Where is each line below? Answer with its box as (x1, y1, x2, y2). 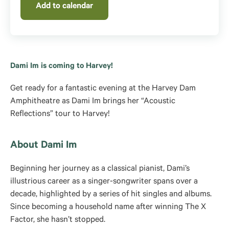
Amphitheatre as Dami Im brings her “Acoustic (10, 97, 175, 106)
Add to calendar (36, 2, 93, 11)
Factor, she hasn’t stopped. (10, 216, 105, 225)
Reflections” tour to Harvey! (10, 110, 110, 119)
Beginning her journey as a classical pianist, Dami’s (10, 165, 190, 174)
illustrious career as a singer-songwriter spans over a (10, 177, 198, 187)
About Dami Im (10, 141, 77, 152)
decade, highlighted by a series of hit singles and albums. (10, 190, 212, 199)
